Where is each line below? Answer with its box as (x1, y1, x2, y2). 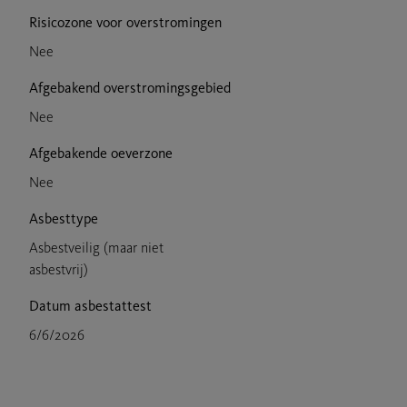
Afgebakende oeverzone (29, 144, 173, 162)
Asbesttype (29, 209, 98, 227)
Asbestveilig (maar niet (29, 238, 164, 256)
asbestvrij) (29, 260, 88, 278)
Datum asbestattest (29, 296, 152, 314)
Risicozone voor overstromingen (29, 13, 222, 31)
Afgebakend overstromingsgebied (29, 78, 231, 96)
